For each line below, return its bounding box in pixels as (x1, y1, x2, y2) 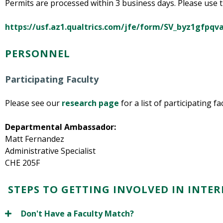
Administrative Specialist (5, 145, 98, 157)
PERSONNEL (5, 47, 70, 61)
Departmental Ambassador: (5, 121, 116, 133)
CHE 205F (5, 157, 40, 169)
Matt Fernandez (5, 133, 64, 145)
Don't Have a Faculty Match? (21, 208, 134, 220)
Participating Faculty (5, 73, 99, 86)
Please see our (5, 98, 60, 109)
